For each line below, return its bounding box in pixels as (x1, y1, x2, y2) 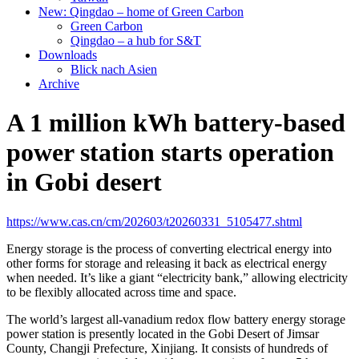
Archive (38, 77, 79, 91)
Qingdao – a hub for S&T (71, 34, 201, 47)
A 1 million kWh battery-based (6, 108, 345, 138)
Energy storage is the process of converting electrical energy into (6, 241, 332, 256)
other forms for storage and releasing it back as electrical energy (6, 256, 327, 270)
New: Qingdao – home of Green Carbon (38, 5, 244, 18)
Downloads (38, 48, 97, 62)
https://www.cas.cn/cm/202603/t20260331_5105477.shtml (6, 214, 302, 228)
